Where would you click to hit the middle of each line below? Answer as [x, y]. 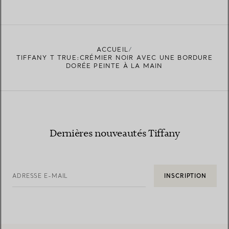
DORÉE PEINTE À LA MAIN [114, 65]
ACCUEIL [112, 49]
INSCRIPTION [185, 176]
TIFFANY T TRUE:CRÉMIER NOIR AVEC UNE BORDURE [114, 57]
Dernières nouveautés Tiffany [114, 133]
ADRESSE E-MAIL [40, 176]
